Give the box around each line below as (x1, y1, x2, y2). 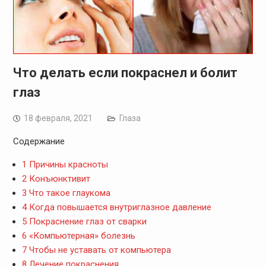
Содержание (12, 135, 65, 147)
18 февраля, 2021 (23, 113, 93, 123)
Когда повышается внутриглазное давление (26, 201, 211, 213)
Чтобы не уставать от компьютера (26, 244, 171, 255)
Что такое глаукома (26, 187, 110, 198)
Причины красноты (26, 159, 108, 170)
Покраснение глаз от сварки (26, 216, 147, 227)
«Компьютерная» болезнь (26, 230, 135, 241)
